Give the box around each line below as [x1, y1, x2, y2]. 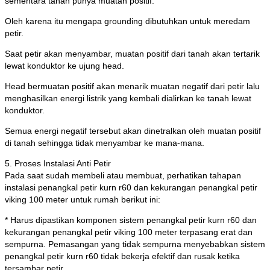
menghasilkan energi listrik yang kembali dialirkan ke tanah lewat [5, 93, 251, 104]
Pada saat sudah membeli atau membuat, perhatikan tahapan [5, 171, 241, 181]
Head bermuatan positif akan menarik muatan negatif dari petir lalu [5, 81, 260, 92]
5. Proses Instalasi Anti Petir [5, 159, 111, 169]
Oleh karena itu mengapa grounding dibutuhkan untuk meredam [5, 16, 250, 27]
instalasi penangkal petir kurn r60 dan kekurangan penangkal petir [5, 183, 257, 193]
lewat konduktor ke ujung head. [5, 61, 124, 71]
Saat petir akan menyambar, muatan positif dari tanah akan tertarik [5, 49, 260, 59]
